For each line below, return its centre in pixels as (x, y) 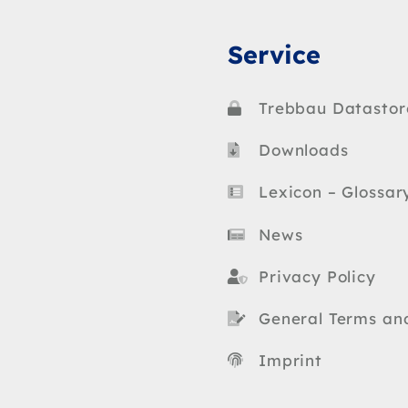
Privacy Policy (317, 276)
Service (274, 55)
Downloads (304, 150)
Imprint (291, 361)
